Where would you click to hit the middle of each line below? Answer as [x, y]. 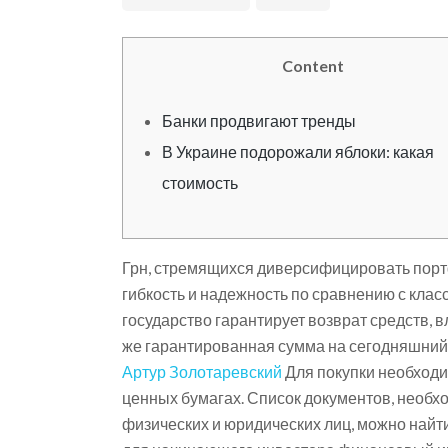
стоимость [199, 182]
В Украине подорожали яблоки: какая [297, 151]
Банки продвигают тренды [258, 120]
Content [313, 65]
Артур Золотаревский [202, 371]
